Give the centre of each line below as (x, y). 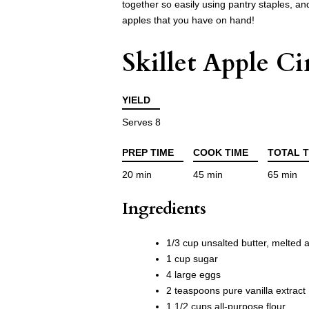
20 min (137, 175)
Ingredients (164, 209)
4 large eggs (193, 275)
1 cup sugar (192, 259)
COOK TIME (221, 153)
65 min (282, 175)
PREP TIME (148, 153)
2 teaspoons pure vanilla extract (236, 291)
